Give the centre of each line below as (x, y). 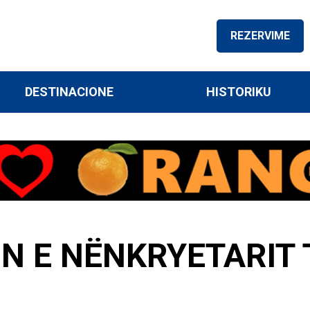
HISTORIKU (238, 92)
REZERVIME (260, 35)
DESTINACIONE (70, 92)
